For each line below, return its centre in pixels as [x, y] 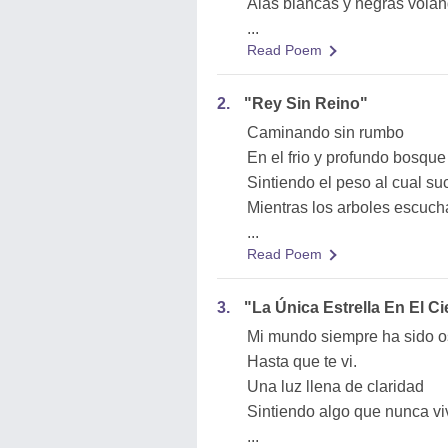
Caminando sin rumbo [325, 132]
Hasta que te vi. [302, 361]
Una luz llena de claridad [335, 386]
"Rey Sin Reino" [306, 103]
